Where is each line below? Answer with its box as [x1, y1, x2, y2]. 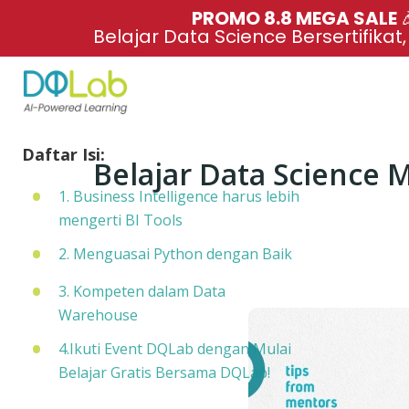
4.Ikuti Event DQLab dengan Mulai [58, 339, 291, 359]
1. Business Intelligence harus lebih [58, 186, 299, 206]
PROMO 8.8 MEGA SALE [192, 5, 402, 31]
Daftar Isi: [21, 143, 105, 165]
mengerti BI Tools [58, 210, 183, 230]
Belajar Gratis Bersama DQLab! [58, 362, 270, 383]
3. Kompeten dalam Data [58, 281, 225, 301]
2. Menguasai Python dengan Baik [58, 244, 292, 264]
